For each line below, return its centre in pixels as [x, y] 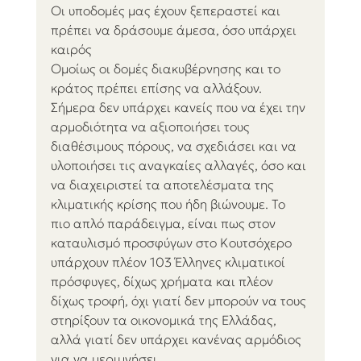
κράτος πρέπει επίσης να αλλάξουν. [158, 88]
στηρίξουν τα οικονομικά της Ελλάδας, [165, 320]
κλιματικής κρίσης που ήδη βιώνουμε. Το [169, 204]
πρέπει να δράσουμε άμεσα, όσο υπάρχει [175, 30]
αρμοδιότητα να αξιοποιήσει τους [151, 127]
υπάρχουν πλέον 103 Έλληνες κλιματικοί [169, 262]
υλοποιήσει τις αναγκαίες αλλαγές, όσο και [180, 166]
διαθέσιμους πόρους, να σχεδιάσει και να [175, 146]
